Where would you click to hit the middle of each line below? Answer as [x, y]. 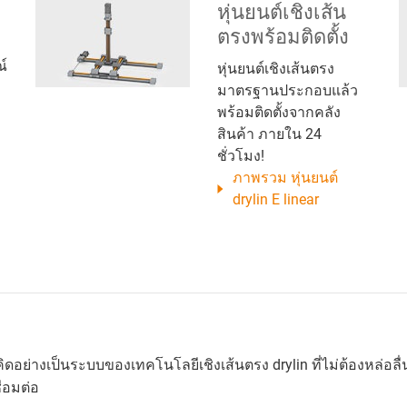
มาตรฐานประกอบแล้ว [288, 90]
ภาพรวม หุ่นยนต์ [286, 177]
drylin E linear [276, 199]
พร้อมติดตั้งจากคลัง [279, 112]
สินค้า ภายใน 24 [269, 134]
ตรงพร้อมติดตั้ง [283, 36]
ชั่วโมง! [241, 155]
